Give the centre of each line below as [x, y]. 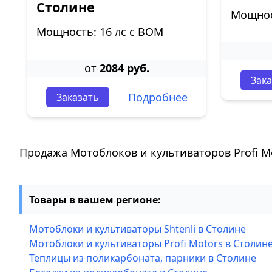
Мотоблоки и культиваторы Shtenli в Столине [138, 229]
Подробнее [158, 97]
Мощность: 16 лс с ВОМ [100, 32]
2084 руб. [124, 68]
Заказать [77, 97]
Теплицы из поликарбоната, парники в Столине [143, 258]
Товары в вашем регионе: [95, 200]
